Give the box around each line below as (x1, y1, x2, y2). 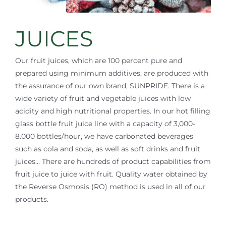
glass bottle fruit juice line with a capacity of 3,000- (15, 119, 195, 128)
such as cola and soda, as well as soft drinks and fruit (15, 144, 200, 153)
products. (15, 194, 48, 204)
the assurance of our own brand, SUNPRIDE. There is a (15, 81, 205, 90)
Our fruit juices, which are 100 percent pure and (15, 55, 182, 65)
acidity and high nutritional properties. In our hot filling (15, 106, 210, 116)
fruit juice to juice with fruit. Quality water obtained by (15, 169, 207, 179)
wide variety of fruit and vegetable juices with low (15, 93, 191, 103)
